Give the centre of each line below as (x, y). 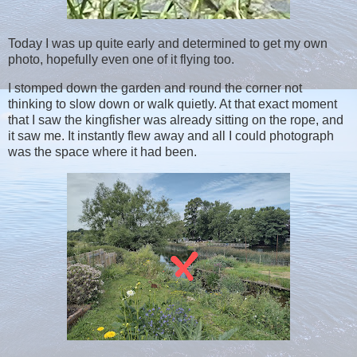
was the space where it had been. (102, 151)
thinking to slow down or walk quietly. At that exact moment (173, 104)
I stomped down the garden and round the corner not (155, 88)
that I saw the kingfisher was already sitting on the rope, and (176, 120)
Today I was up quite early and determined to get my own (168, 43)
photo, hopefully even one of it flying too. (121, 59)
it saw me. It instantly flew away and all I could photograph (171, 135)
